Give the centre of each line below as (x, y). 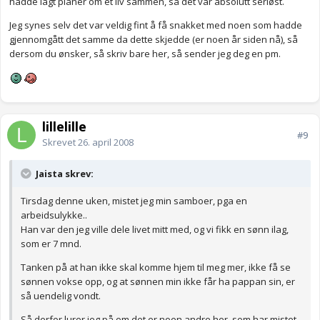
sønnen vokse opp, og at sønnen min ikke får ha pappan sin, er (158, 282)
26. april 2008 (106, 142)
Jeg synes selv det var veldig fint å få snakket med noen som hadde (156, 25)
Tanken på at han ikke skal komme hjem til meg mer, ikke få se (156, 267)
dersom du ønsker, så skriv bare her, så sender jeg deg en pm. (145, 54)
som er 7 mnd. (51, 244)
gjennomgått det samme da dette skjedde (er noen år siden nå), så (154, 40)
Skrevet (60, 142)
